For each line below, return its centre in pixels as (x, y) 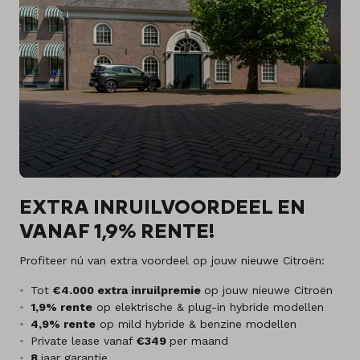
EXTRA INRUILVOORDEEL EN (162, 206)
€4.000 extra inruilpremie (129, 290)
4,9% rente (63, 323)
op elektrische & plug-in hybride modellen (208, 307)
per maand (199, 340)
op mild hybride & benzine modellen (196, 323)
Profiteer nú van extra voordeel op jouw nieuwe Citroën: (172, 260)
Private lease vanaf (84, 340)
